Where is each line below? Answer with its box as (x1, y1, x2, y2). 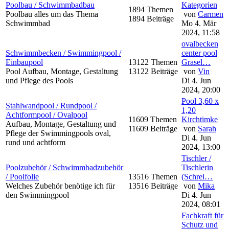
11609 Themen (128, 115, 179, 124)
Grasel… (181, 58, 211, 66)
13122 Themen (128, 58, 179, 66)
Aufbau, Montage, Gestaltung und (6, 120, 116, 128)
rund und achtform (6, 138, 65, 147)
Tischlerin (181, 163, 213, 172)
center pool (181, 49, 217, 57)
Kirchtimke (181, 115, 218, 124)
